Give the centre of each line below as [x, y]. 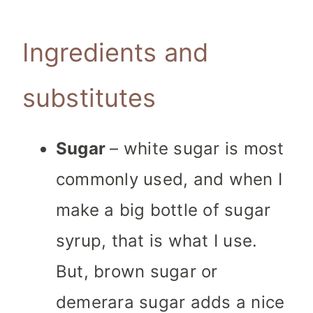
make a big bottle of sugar [163, 210]
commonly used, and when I [169, 180]
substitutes [89, 98]
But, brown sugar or [137, 272]
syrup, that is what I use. [157, 241]
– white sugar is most [197, 149]
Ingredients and [116, 53]
